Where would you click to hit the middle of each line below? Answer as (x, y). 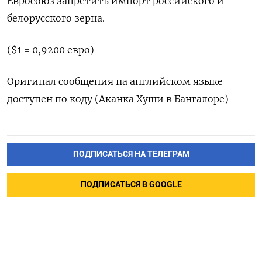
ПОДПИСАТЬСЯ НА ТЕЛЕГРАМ (131, 154)
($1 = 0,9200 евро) (51, 50)
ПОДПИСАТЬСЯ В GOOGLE (131, 185)
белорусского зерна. (56, 18)
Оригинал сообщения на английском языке (115, 82)
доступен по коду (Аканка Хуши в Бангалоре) (118, 99)
